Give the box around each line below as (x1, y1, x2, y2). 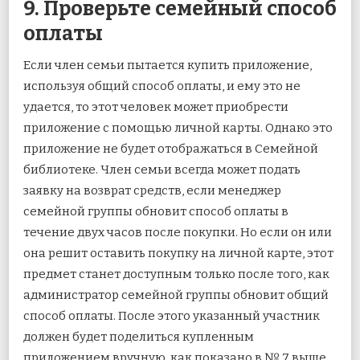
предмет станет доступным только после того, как (23, 266, 329, 281)
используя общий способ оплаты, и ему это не (23, 78, 301, 93)
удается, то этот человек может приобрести (23, 99, 288, 114)
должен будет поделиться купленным (23, 329, 254, 344)
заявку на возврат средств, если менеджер (23, 182, 281, 198)
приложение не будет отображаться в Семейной (23, 141, 318, 156)
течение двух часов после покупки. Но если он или (23, 224, 332, 239)
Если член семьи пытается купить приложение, (23, 57, 312, 72)
